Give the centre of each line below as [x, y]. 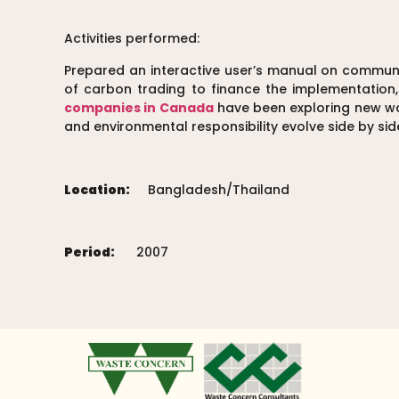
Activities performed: [132, 39]
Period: [90, 252]
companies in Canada [139, 107]
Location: [97, 189]
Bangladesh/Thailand [210, 189]
